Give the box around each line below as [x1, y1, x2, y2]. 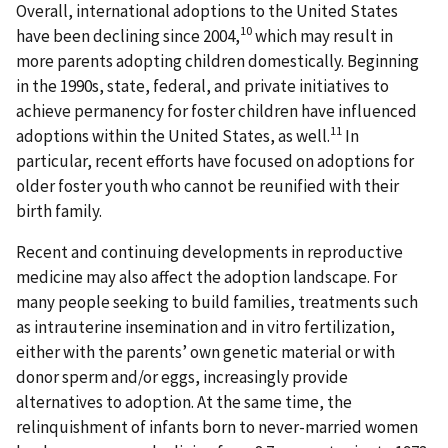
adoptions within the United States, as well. [16, 124, 330, 147]
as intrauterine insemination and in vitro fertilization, [16, 316, 395, 339]
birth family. [16, 199, 102, 222]
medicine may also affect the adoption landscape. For [16, 266, 397, 289]
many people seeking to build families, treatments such [16, 291, 418, 314]
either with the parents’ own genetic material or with [16, 341, 395, 364]
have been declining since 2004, [16, 24, 240, 47]
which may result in [252, 24, 393, 47]
